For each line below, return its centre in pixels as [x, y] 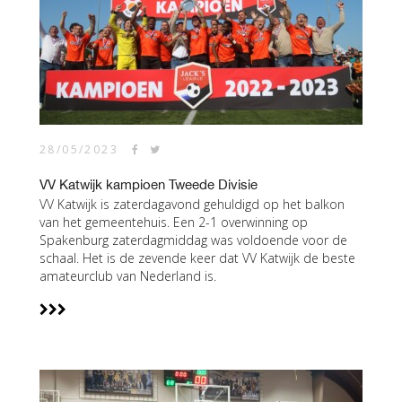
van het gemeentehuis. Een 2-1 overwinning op [174, 222]
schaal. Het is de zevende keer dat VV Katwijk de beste [197, 258]
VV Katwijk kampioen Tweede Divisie [149, 184]
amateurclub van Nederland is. [128, 276]
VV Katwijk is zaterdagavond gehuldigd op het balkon [192, 204]
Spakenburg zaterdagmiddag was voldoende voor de [193, 240]
